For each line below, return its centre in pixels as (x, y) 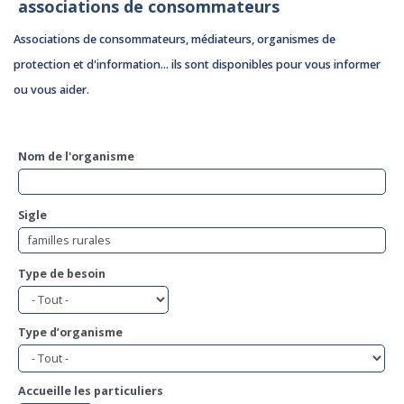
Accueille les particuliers (91, 391)
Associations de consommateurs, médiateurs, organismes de (174, 39)
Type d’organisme (70, 333)
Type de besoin (62, 274)
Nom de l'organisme (76, 157)
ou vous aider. (51, 90)
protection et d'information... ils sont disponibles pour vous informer (197, 64)
